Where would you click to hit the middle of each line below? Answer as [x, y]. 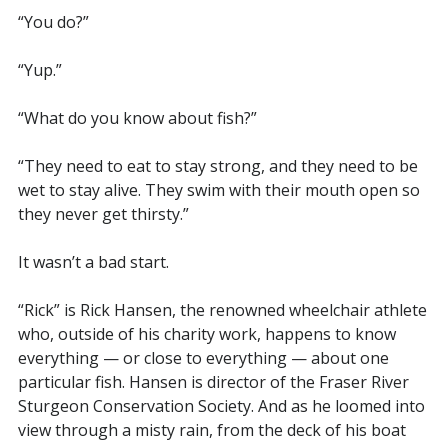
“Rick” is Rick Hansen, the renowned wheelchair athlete [222, 309]
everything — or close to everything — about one [203, 357]
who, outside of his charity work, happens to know [206, 333]
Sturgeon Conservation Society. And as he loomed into [221, 405]
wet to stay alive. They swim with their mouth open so [218, 189]
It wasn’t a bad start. [93, 261]
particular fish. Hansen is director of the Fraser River [213, 381]
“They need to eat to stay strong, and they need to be [217, 165]
